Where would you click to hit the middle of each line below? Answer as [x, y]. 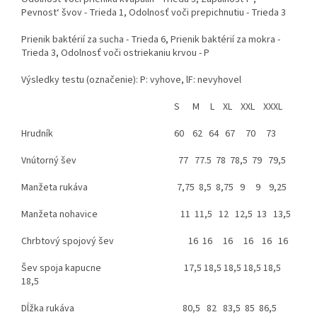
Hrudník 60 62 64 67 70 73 [149, 134]
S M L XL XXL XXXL [152, 107]
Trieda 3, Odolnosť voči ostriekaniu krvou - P [115, 53]
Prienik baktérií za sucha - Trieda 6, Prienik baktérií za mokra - [151, 40]
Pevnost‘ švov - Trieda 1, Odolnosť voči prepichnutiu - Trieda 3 [154, 13]
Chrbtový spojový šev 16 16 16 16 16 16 [155, 242]
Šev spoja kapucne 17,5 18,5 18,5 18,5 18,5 [151, 269]
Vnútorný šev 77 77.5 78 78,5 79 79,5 [154, 161]
